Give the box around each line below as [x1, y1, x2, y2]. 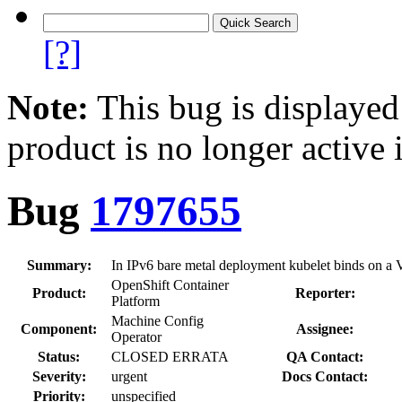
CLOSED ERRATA [111, 348, 229, 364]
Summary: [26, 257, 92, 273]
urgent [111, 368, 147, 384]
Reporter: [294, 284, 355, 301]
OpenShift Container [111, 276, 229, 293]
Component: [21, 320, 97, 336]
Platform [111, 293, 160, 309]
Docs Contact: [282, 368, 368, 384]
